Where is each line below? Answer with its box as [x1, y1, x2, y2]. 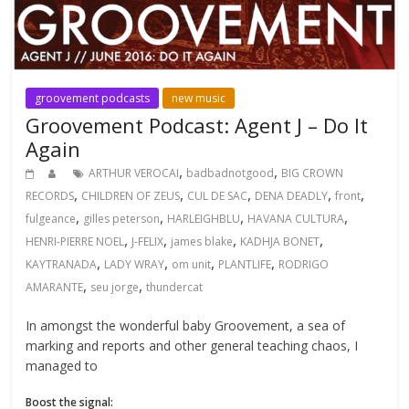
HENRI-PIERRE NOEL [26, 234, 125, 250]
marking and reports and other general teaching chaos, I [26, 337, 359, 355]
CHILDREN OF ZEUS [81, 188, 181, 204]
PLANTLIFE [218, 257, 272, 273]
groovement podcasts [35, 90, 151, 107]
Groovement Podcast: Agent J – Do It [26, 111, 369, 140]
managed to [26, 357, 99, 375]
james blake [171, 234, 234, 250]
